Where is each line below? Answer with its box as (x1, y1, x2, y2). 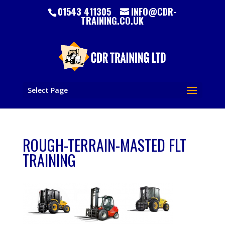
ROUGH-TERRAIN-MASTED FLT (22, 134, 186, 156)
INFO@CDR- (131, 5, 177, 18)
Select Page (27, 85, 68, 95)
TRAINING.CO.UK (81, 14, 144, 27)
